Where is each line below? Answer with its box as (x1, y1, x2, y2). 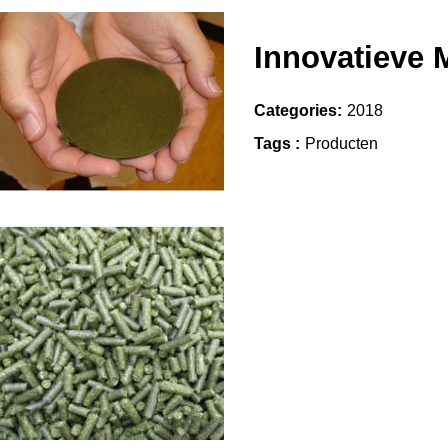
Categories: (253, 101, 342, 119)
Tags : (253, 134, 300, 152)
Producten (304, 134, 378, 152)
